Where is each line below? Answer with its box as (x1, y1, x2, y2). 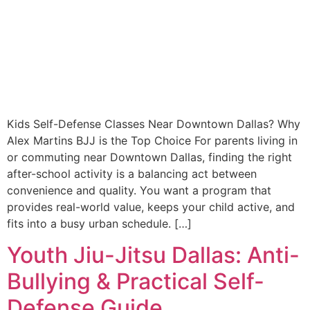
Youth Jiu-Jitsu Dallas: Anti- (7, 241, 300, 268)
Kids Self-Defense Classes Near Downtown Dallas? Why (7, 117, 300, 131)
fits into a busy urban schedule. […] (7, 217, 192, 231)
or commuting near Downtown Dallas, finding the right (7, 150, 292, 165)
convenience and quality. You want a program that (7, 183, 271, 198)
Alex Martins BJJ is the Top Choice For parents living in (7, 134, 298, 148)
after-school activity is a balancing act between (7, 167, 257, 181)
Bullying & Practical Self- (7, 267, 264, 295)
